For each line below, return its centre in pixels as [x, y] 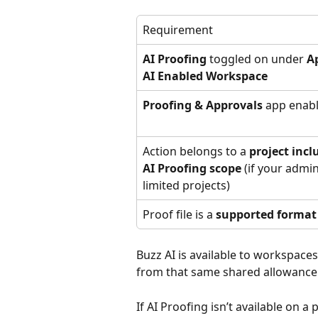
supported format [266, 215]
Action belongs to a [196, 152]
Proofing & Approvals [203, 105]
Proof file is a [179, 215]
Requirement [178, 30]
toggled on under [257, 59]
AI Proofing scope [192, 169]
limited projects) [186, 186]
